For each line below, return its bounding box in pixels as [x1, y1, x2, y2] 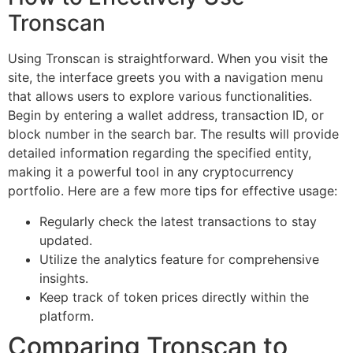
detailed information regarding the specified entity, [8, 145, 311, 162]
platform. [39, 307, 94, 324]
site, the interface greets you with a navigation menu [8, 69, 323, 86]
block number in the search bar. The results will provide [8, 126, 339, 143]
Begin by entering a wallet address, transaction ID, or [8, 107, 324, 124]
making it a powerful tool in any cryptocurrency [8, 164, 294, 180]
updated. [39, 232, 92, 248]
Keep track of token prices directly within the [39, 288, 309, 305]
